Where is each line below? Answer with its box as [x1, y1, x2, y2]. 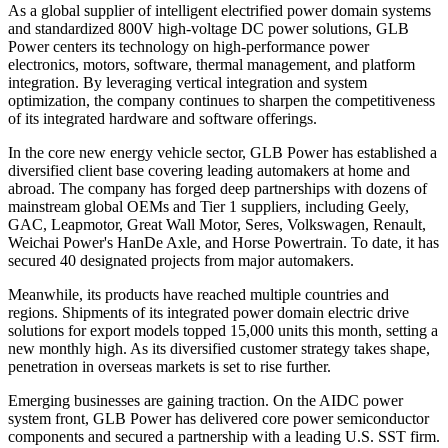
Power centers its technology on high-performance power [8, 37, 369, 55]
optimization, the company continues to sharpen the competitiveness [8, 91, 435, 109]
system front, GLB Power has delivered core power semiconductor [8, 409, 429, 427]
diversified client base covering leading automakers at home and [8, 161, 410, 179]
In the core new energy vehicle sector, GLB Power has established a [8, 143, 437, 161]
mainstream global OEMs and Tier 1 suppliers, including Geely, [8, 197, 409, 215]
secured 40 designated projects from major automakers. [8, 251, 354, 269]
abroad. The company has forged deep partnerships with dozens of [8, 179, 427, 197]
